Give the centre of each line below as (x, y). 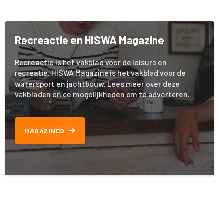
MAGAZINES (44, 131)
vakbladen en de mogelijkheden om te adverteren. (102, 94)
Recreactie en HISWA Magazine (89, 40)
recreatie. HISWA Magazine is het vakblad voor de (100, 73)
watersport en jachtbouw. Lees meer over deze (97, 84)
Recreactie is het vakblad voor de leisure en (91, 62)
